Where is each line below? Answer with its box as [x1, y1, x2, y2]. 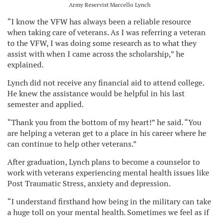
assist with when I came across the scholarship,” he [7, 48, 184, 59]
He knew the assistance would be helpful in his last [7, 88, 185, 99]
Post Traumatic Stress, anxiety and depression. [7, 178, 171, 189]
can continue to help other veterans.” [7, 138, 137, 149]
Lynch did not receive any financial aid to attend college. [7, 77, 204, 88]
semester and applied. [7, 99, 84, 109]
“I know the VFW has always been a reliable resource [7, 16, 191, 27]
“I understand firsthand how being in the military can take [7, 196, 211, 207]
